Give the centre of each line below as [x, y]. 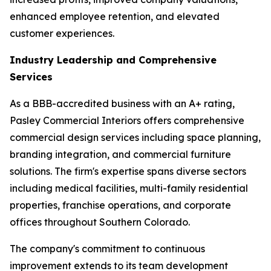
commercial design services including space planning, [135, 138]
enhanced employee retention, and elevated [115, 17]
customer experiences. [62, 34]
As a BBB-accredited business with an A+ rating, [122, 104]
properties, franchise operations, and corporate [120, 205]
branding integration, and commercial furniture [120, 155]
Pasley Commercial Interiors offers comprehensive [127, 121]
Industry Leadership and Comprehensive [113, 60]
